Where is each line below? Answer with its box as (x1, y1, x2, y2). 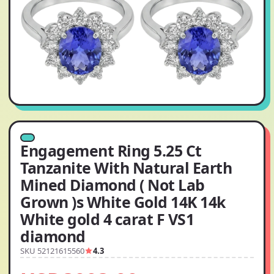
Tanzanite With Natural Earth (20, 157, 232, 178)
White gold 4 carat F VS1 (20, 209, 194, 229)
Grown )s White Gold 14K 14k (20, 191, 226, 212)
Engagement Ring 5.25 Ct (20, 140, 202, 161)
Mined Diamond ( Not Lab (20, 174, 205, 195)
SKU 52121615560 (20, 245, 84, 256)
